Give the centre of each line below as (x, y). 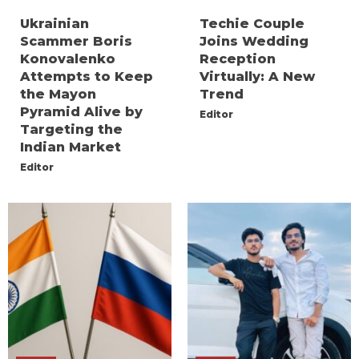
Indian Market (71, 147)
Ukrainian (54, 24)
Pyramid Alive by (81, 112)
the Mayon (58, 95)
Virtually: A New (257, 77)
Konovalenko (68, 59)
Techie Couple (252, 24)
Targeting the (71, 130)
